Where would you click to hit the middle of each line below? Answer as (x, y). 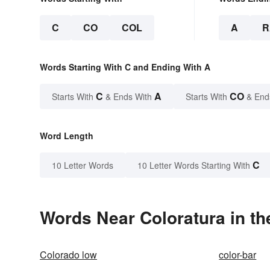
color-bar (238, 255)
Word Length (67, 136)
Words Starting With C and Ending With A (125, 67)
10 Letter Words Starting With (194, 165)
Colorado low (68, 255)
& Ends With (129, 97)
